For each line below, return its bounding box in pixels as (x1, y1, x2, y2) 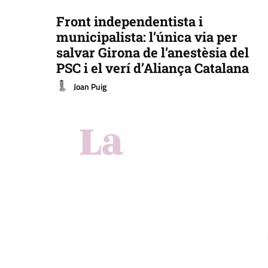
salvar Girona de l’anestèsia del (56, 44, 249, 62)
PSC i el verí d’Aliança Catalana (56, 59, 249, 77)
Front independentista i (56, 13, 203, 31)
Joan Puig (74, 80, 107, 93)
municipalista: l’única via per (56, 28, 238, 46)
